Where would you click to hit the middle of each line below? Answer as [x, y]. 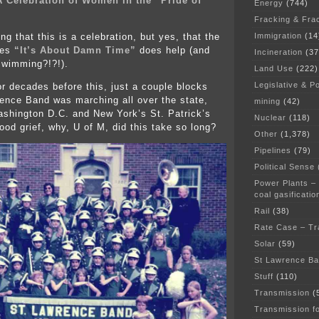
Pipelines [273, 150]
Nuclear [270, 117]
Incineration [278, 52]
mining [267, 101]
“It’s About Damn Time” [77, 51]
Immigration [278, 35]
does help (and [175, 51]
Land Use [274, 68]
